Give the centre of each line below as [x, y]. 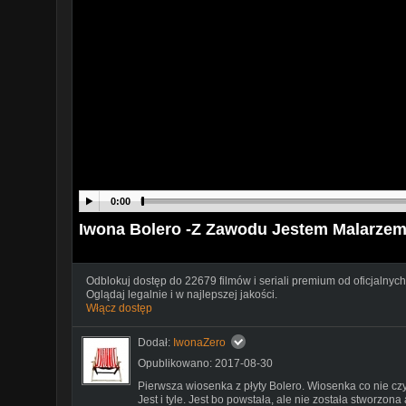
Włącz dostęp [119, 308]
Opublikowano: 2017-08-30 [205, 363]
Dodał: [155, 342]
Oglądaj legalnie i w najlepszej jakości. [182, 294]
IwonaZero [199, 342]
